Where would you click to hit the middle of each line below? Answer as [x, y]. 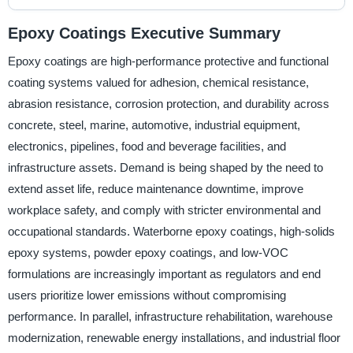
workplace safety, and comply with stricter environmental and [164, 210]
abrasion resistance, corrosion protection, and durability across [168, 104]
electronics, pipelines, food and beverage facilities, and [147, 147]
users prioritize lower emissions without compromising [147, 295]
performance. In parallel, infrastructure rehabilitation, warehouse [170, 317]
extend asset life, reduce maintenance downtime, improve [155, 189]
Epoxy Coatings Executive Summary [144, 33]
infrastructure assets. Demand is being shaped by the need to [165, 168]
